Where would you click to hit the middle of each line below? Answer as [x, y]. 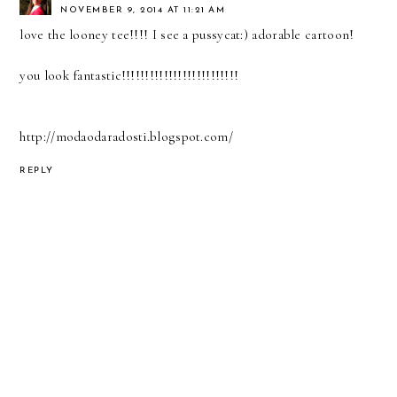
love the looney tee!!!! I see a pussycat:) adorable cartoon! [187, 35]
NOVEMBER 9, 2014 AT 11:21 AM [143, 11]
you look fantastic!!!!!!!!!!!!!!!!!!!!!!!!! [129, 76]
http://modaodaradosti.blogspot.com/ [126, 137]
